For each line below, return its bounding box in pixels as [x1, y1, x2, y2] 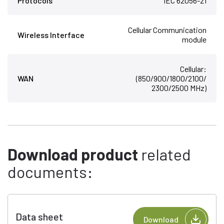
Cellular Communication [128, 25, 206, 35]
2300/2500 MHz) [151, 83, 206, 93]
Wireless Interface [17, 29, 84, 39]
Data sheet [15, 210, 63, 223]
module [182, 34, 206, 44]
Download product [7, 144, 138, 164]
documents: [7, 162, 93, 181]
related [138, 144, 191, 164]
